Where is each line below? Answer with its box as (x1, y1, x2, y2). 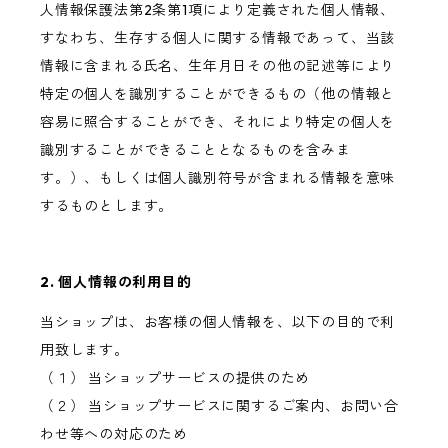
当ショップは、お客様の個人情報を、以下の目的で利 (40, 313, 396, 332)
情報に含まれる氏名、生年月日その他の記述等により (40, 57, 396, 76)
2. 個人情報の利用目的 (40, 273, 192, 292)
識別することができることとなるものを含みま (40, 141, 351, 160)
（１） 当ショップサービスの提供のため (40, 369, 311, 388)
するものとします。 (40, 197, 174, 216)
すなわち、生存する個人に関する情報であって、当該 (40, 29, 396, 48)
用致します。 (40, 341, 129, 360)
